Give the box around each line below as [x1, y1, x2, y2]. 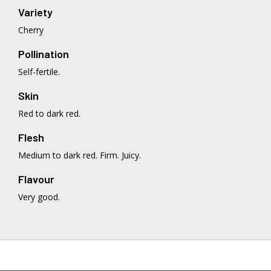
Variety [18, 5, 53, 19]
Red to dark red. [18, 108, 80, 119]
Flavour [18, 172, 54, 186]
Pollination [18, 47, 69, 60]
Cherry [18, 24, 44, 36]
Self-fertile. [18, 66, 60, 77]
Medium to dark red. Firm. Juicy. [18, 149, 141, 161]
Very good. [18, 191, 60, 203]
